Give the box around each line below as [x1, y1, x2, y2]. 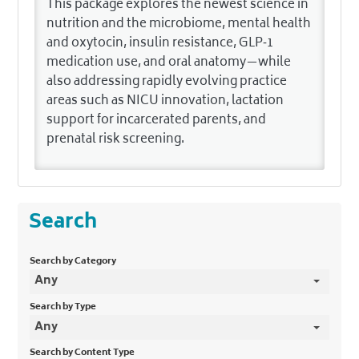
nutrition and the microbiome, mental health [46, 13, 312, 35]
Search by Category [30, 253, 117, 269]
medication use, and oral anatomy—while [46, 51, 292, 74]
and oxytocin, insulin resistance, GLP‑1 [46, 32, 274, 54]
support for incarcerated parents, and [46, 109, 267, 131]
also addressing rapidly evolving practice [46, 71, 288, 93]
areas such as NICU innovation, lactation [46, 90, 284, 112]
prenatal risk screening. [46, 128, 185, 151]
